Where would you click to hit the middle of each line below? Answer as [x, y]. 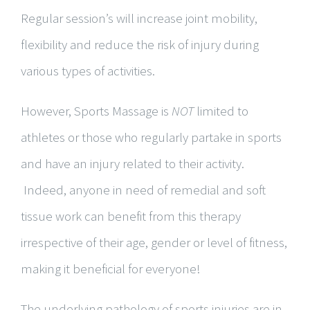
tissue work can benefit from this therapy [131, 216]
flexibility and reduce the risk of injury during [140, 44]
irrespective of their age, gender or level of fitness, [154, 242]
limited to [221, 111]
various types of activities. [88, 71]
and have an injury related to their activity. [133, 163]
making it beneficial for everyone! [111, 268]
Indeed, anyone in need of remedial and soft [143, 190]
